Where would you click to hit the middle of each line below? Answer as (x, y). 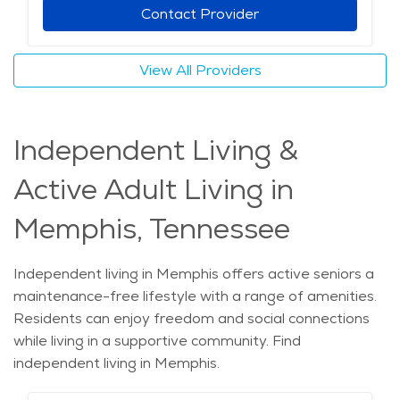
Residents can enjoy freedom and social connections (192, 319)
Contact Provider (200, 14)
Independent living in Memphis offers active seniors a (194, 274)
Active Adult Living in (154, 190)
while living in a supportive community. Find (157, 341)
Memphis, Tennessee (152, 229)
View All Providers (200, 71)
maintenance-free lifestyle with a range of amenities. (195, 296)
